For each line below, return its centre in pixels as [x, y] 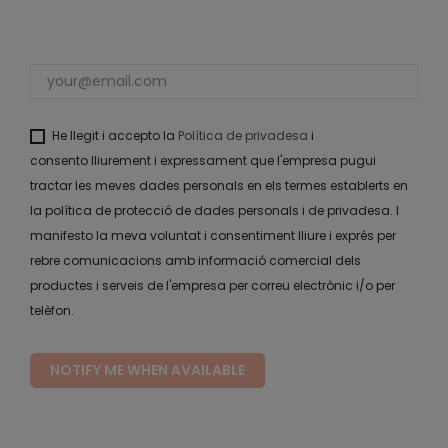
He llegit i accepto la [115, 136]
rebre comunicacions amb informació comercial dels [195, 261]
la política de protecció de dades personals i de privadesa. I [214, 211]
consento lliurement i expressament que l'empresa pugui [203, 161]
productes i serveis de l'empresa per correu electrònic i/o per [212, 286]
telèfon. [52, 311]
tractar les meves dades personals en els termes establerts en [219, 186]
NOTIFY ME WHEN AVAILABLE [147, 370]
